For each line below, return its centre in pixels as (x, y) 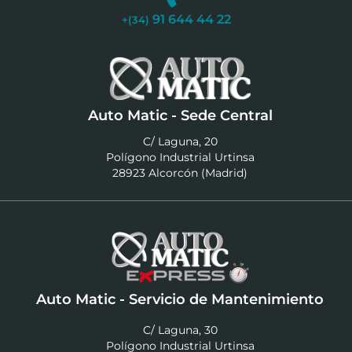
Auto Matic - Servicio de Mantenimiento (180, 300)
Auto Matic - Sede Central (180, 116)
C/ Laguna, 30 (180, 330)
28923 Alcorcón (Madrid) (180, 173)
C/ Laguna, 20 (180, 142)
